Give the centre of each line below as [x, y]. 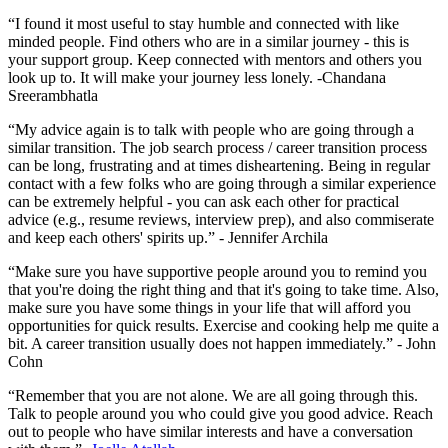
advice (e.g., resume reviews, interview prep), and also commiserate [221, 219]
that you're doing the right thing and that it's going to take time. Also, [223, 289]
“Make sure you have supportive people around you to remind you [217, 271]
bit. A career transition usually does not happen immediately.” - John [222, 343]
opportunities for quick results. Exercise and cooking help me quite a [223, 325]
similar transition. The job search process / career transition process [217, 147]
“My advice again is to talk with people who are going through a [211, 129]
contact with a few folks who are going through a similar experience [222, 183]
